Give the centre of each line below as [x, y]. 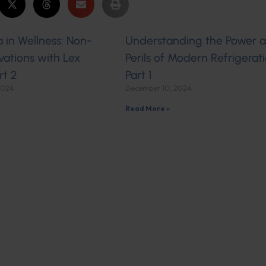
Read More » [147, 109]
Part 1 [138, 75]
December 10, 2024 [158, 88]
